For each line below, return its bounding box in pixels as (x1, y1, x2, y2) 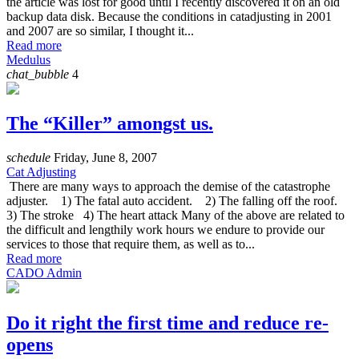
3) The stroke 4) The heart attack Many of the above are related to (6, 208, 345, 223)
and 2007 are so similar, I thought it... (6, 23, 194, 38)
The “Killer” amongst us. (6, 113, 213, 135)
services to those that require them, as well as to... (6, 237, 255, 252)
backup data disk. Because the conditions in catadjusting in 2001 (6, 9, 332, 23)
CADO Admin (6, 266, 82, 280)
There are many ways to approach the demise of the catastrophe (6, 179, 330, 194)
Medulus (6, 52, 50, 67)
